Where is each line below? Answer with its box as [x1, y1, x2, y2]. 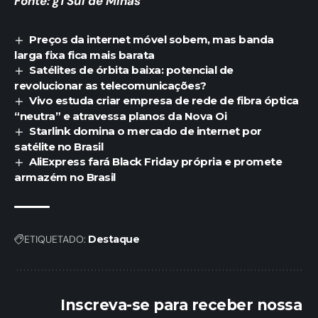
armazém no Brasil [14, 170, 116, 184]
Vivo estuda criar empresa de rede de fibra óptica [29, 93, 299, 107]
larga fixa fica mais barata [14, 48, 155, 62]
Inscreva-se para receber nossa [60, 295, 302, 314]
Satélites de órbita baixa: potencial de [29, 62, 234, 77]
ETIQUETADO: [24, 232, 86, 246]
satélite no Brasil [14, 139, 103, 153]
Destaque [88, 232, 139, 246]
